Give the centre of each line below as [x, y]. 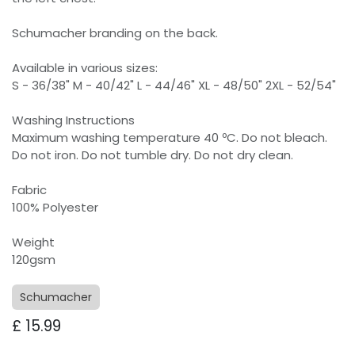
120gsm [34, 260]
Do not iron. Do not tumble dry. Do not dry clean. [154, 155]
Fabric [29, 190]
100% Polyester [55, 208]
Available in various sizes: [85, 68]
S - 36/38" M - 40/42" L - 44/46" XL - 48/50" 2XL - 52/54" [174, 86]
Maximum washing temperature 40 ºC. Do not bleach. [170, 138]
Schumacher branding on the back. [115, 33]
